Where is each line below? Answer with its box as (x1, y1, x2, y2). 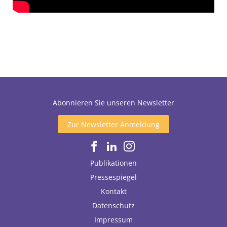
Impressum (94, 215, 133, 225)
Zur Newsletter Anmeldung (67, 119, 160, 129)
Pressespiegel (90, 172, 137, 182)
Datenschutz (92, 201, 135, 211)
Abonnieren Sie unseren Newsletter (53, 97, 174, 107)
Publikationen (90, 158, 137, 168)
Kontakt (100, 186, 127, 196)
